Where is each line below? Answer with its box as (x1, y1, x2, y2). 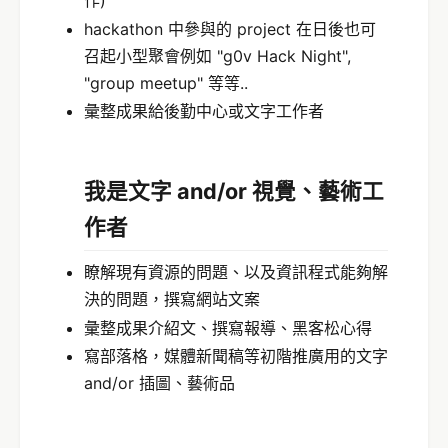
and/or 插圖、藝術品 (84, 373, 235, 394)
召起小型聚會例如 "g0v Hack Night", (84, 45, 351, 66)
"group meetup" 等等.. (84, 72, 248, 93)
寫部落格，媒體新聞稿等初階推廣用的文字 (84, 346, 388, 367)
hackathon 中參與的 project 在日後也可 (84, 18, 376, 39)
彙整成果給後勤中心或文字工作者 (84, 101, 324, 122)
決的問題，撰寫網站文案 (84, 289, 260, 310)
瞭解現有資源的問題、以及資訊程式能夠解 (84, 262, 388, 283)
